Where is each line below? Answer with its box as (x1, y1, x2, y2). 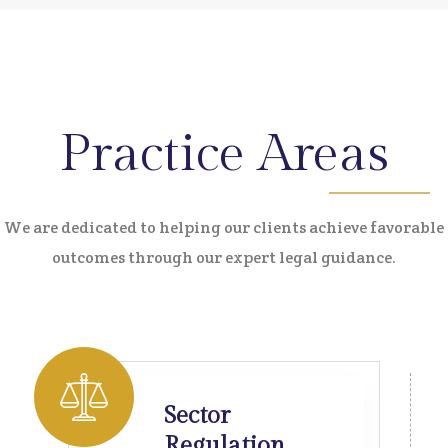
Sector (163, 402, 230, 430)
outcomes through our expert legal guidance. (52, 247, 396, 268)
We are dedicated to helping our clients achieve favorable (4, 217, 444, 238)
